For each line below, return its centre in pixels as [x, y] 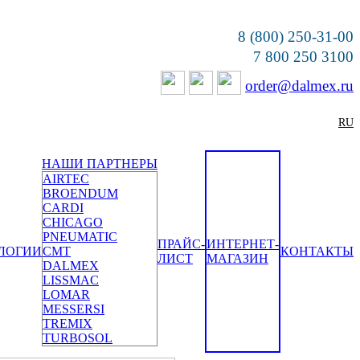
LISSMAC [71, 280]
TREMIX [67, 323]
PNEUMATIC [80, 237]
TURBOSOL [78, 338]
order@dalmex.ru [299, 86]
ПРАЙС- [181, 244]
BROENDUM [80, 193]
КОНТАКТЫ [317, 251]
